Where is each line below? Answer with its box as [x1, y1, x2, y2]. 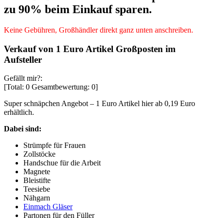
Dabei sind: [4, 125, 41, 133]
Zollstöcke [23, 150, 55, 159]
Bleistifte [23, 176, 51, 185]
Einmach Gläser [23, 202, 73, 211]
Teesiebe [23, 185, 50, 194]
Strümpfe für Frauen [23, 141, 86, 150]
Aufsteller [4, 54, 42, 65]
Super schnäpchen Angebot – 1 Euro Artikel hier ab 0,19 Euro [4, 99, 195, 108]
